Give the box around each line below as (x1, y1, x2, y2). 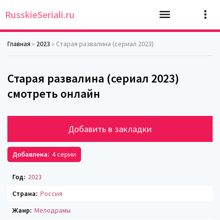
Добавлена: (12, 150, 50, 159)
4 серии (52, 150, 76, 159)
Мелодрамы (34, 206, 71, 215)
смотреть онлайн (7, 86, 100, 101)
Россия (40, 189, 62, 198)
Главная (7, 39, 30, 48)
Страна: (12, 189, 38, 198)
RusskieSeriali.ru (5, 8, 75, 21)
